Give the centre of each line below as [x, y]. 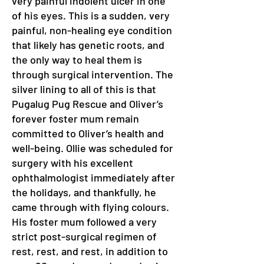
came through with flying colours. [90, 207]
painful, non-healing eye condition [92, 30]
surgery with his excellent [72, 163]
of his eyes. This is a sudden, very [91, 15]
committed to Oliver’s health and [88, 133]
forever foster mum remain [75, 118]
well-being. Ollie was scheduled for [93, 148]
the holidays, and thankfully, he [84, 192]
